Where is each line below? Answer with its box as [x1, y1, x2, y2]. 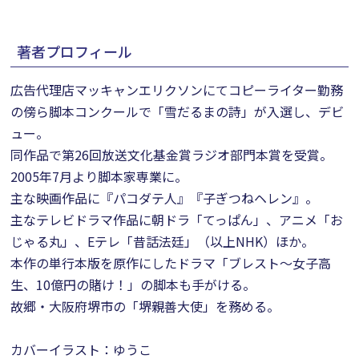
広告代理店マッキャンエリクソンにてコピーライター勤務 [10, 80, 344, 99]
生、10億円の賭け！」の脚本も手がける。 [10, 275, 256, 294]
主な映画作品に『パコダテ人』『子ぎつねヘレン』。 [10, 188, 319, 208]
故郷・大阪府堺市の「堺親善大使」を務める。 [10, 296, 280, 316]
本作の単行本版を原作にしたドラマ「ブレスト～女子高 [10, 253, 332, 272]
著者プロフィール [17, 41, 133, 62]
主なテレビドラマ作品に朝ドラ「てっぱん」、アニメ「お [10, 210, 344, 229]
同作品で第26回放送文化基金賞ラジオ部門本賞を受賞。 [10, 145, 333, 164]
